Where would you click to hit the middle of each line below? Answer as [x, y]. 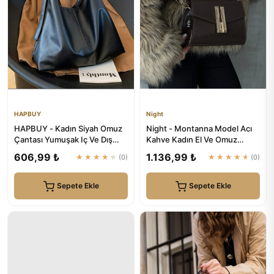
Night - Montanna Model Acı [199, 128]
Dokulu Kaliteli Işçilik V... [59, 150]
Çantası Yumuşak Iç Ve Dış [63, 139]
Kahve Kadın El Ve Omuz [192, 139]
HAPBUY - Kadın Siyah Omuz [68, 128]
